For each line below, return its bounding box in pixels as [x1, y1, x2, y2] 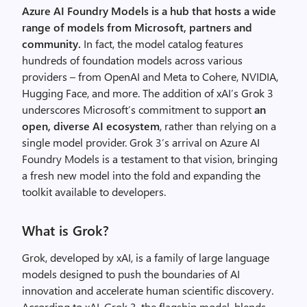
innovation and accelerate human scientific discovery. [22, 283, 273, 297]
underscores [22, 102, 83, 116]
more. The [112, 86, 160, 100]
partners [189, 20, 231, 34]
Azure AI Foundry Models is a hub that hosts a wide [22, 3, 276, 18]
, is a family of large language [131, 250, 269, 265]
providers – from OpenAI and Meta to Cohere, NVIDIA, [22, 69, 278, 84]
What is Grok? [22, 221, 109, 239]
